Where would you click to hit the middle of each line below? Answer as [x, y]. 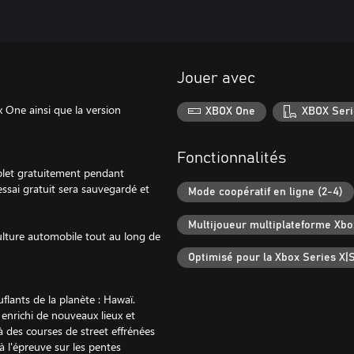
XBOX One [231, 112]
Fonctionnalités [232, 158]
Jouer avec [216, 78]
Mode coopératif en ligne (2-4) [265, 192]
